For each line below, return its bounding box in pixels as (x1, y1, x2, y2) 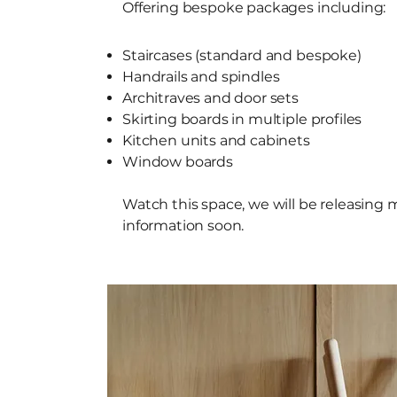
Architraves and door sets (122, 90, 299, 106)
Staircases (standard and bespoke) (122, 47, 362, 64)
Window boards (122, 153, 233, 170)
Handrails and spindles (122, 68, 280, 85)
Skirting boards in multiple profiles (122, 111, 362, 128)
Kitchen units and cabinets (122, 132, 310, 149)
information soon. (122, 217, 245, 234)
